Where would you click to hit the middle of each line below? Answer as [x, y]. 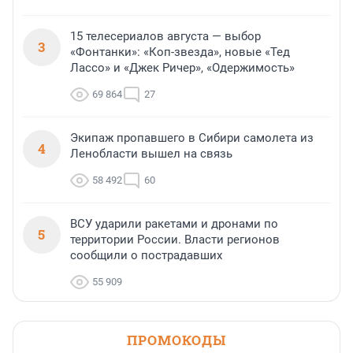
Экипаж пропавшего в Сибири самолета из [192, 138]
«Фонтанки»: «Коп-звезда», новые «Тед [180, 52]
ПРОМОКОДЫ [176, 340]
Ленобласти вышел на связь [151, 154]
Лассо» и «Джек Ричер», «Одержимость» [182, 68]
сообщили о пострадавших [146, 256]
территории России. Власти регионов [175, 240]
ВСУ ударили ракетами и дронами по [174, 224]
